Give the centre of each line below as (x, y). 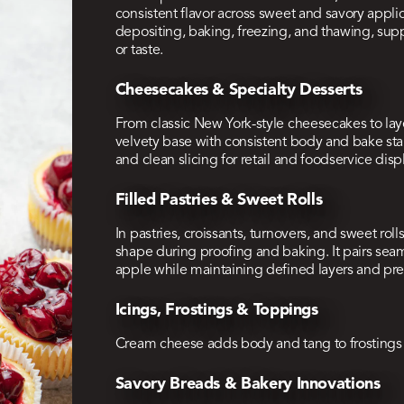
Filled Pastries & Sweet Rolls (219, 201)
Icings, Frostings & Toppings (216, 311)
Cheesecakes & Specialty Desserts (239, 91)
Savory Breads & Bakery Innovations (248, 385)
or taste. (139, 51)
